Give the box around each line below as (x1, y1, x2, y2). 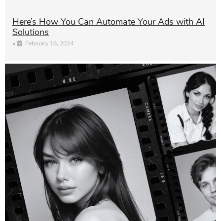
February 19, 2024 (25, 39, 74, 48)
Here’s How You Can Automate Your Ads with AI (12, 16, 205, 28)
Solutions (12, 26, 49, 38)
